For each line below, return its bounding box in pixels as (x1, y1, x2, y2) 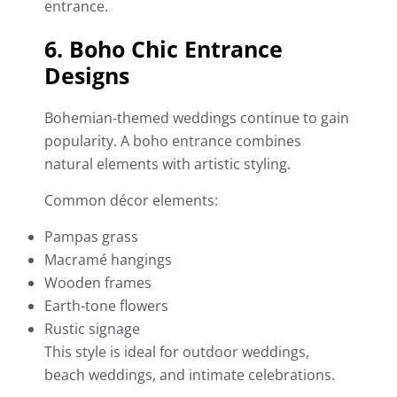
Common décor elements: (44, 191, 218, 211)
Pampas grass (44, 227, 138, 247)
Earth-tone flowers (44, 296, 168, 316)
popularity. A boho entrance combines (44, 131, 301, 152)
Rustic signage (44, 319, 140, 339)
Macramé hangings (44, 250, 172, 270)
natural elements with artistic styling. (44, 154, 291, 175)
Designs (44, 60, 129, 91)
